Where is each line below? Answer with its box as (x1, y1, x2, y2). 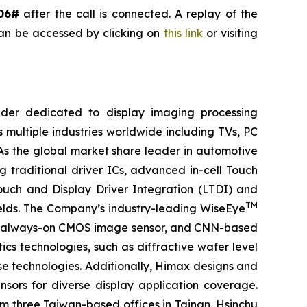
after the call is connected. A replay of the (19, 6, 258, 21)
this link (163, 25, 203, 40)
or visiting (202, 25, 258, 40)
